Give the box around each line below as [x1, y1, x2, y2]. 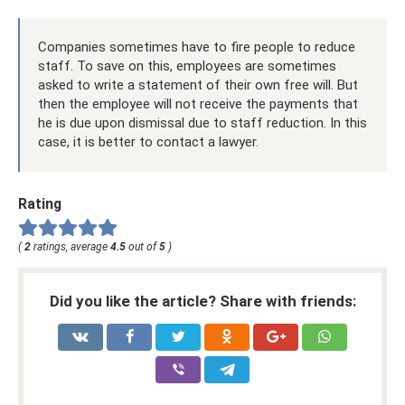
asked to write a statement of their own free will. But [38, 76, 358, 93]
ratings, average [31, 240, 110, 253]
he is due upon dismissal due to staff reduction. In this [38, 114, 367, 131]
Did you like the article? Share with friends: [49, 291, 356, 310]
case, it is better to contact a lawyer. [38, 133, 259, 150]
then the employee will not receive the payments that [38, 95, 358, 112]
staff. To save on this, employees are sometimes [38, 57, 336, 74]
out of [126, 240, 159, 253]
